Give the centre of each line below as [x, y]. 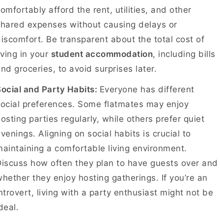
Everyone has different [147, 89]
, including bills [184, 54]
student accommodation [102, 54]
